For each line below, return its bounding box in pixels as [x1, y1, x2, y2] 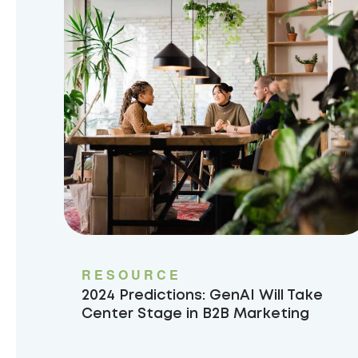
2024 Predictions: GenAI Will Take [82, 289, 323, 302]
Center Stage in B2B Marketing [82, 308, 313, 320]
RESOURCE [82, 265, 181, 284]
